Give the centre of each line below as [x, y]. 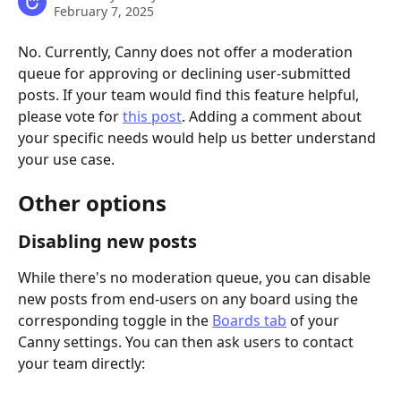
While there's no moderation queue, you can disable [196, 278]
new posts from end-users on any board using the [190, 299]
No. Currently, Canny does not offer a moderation [187, 52]
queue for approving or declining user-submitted [186, 73]
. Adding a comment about [273, 116]
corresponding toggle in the [115, 321]
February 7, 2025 [104, 11]
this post [152, 116]
